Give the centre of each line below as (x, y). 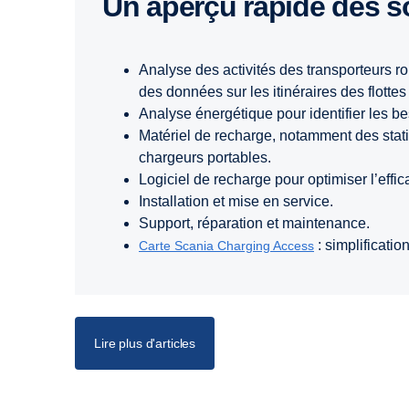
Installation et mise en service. (236, 202)
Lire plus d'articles (145, 344)
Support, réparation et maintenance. (254, 224)
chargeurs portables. (205, 158)
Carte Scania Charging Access (226, 246)
